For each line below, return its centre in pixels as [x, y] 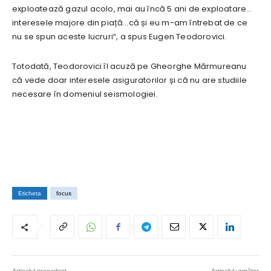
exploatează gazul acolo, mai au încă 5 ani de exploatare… [132, 9]
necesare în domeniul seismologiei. [85, 94]
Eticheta [30, 194]
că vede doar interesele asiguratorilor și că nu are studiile [129, 80]
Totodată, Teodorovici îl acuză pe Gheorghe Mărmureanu [129, 67]
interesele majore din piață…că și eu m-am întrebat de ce [130, 23]
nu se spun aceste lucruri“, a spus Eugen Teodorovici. [119, 37]
